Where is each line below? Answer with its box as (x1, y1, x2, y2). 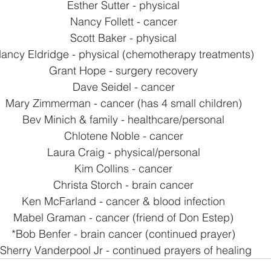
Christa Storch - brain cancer (53, 178, 194, 192)
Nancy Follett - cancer (70, 15, 177, 28)
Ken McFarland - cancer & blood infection (22, 194, 225, 208)
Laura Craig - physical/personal (47, 145, 200, 159)
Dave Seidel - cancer (72, 80, 175, 94)
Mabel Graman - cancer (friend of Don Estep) (13, 211, 233, 224)
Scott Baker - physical (70, 31, 177, 45)
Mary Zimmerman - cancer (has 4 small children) (5, 96, 242, 110)
